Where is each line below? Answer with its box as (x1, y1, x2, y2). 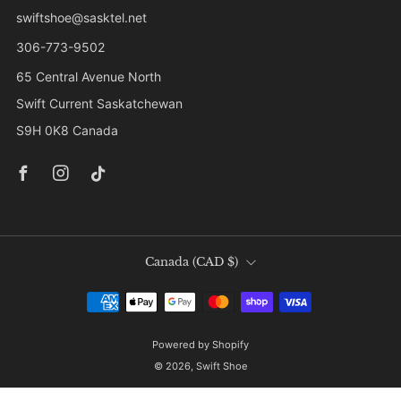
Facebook (41, 143, 115, 163)
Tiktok (116, 143, 163, 163)
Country (139, 249, 226, 273)
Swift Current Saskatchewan (16, 95, 183, 111)
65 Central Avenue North (16, 68, 161, 84)
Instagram (79, 143, 154, 163)
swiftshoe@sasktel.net (16, 9, 147, 25)
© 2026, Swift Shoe (153, 359, 248, 372)
